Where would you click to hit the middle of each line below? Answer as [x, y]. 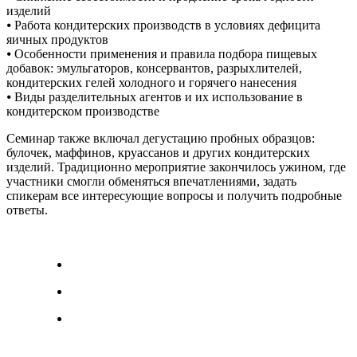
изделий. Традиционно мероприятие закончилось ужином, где [176, 167]
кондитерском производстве [83, 111]
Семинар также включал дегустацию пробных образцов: [161, 138]
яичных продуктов [57, 39]
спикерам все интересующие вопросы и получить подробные [174, 195]
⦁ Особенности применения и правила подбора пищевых [162, 53]
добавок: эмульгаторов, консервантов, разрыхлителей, [154, 68]
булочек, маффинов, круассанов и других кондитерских [158, 152]
